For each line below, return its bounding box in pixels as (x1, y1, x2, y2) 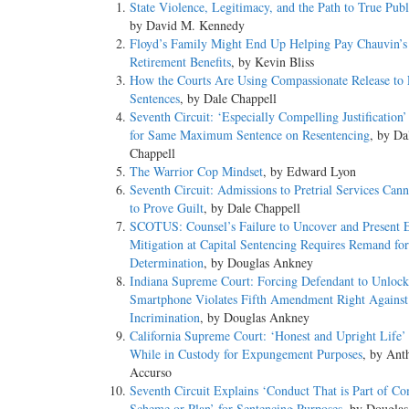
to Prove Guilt (130, 199, 204, 217)
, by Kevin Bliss (231, 53, 314, 71)
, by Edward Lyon (263, 163, 356, 181)
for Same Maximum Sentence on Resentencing (130, 126, 370, 144)
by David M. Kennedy (130, 16, 245, 35)
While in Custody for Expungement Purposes (130, 345, 362, 363)
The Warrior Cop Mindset (130, 163, 263, 181)
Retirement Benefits (130, 53, 231, 71)
